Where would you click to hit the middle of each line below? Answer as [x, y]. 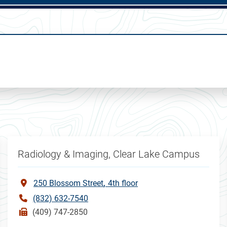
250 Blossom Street [69, 183]
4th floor [123, 183]
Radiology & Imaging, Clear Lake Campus [109, 154]
